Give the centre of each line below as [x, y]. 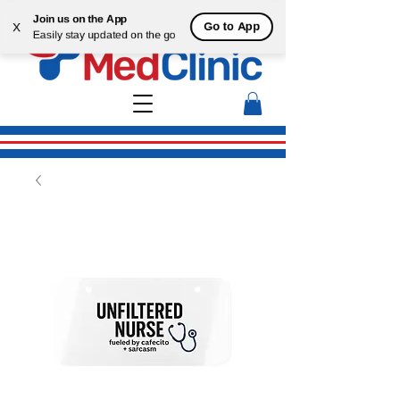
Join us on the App [80, 19]
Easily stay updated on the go [104, 35]
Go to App [232, 26]
